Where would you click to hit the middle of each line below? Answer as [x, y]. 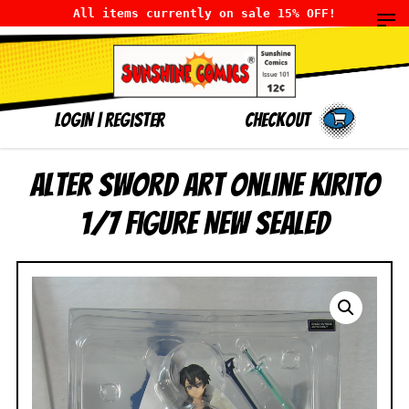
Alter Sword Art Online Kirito [204, 184]
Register [134, 121]
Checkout [277, 121]
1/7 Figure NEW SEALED [204, 223]
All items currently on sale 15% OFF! [204, 13]
